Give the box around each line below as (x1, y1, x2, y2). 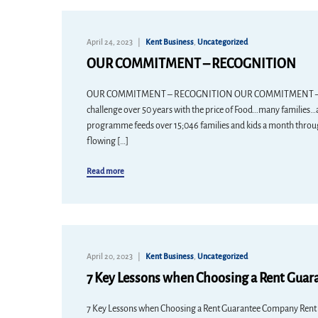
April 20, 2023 (87, 252, 133, 261)
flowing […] (87, 136, 128, 146)
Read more (87, 167, 124, 175)
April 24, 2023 (87, 38, 133, 46)
